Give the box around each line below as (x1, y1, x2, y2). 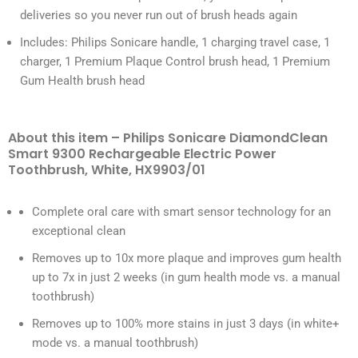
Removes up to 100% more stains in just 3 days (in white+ (32, 316, 340, 332)
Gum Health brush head (20, 74, 145, 89)
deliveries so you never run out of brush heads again (20, 8, 297, 23)
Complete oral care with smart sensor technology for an (32, 205, 331, 220)
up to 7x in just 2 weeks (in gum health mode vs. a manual (32, 270, 340, 285)
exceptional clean (32, 224, 125, 239)
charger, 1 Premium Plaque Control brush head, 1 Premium (20, 54, 330, 70)
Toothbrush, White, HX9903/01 (8, 161, 205, 180)
